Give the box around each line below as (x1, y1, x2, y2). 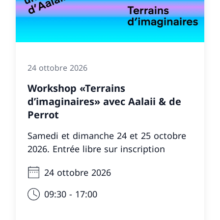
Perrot (27, 108, 59, 121)
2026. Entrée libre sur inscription (27, 143, 165, 155)
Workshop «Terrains (27, 82, 125, 95)
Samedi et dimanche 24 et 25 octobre (27, 130, 186, 141)
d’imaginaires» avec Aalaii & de (27, 95, 181, 108)
